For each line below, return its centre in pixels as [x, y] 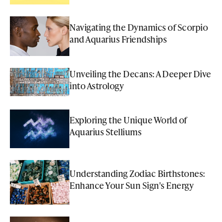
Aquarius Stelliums [105, 131]
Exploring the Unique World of [128, 119]
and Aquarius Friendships [118, 39]
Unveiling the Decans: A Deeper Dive [140, 74]
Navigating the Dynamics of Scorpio [139, 27]
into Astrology [96, 86]
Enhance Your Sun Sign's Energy [131, 185]
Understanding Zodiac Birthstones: [137, 173]
